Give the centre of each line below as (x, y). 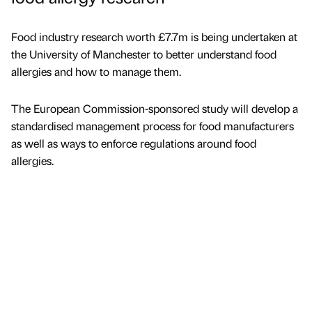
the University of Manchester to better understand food (144, 54)
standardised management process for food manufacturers (153, 126)
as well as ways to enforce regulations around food (134, 143)
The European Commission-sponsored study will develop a (155, 109)
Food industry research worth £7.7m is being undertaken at (154, 37)
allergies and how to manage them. (96, 72)
